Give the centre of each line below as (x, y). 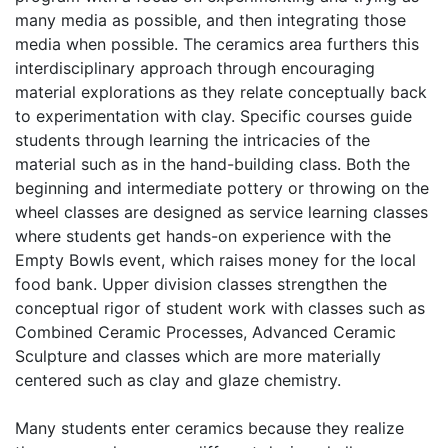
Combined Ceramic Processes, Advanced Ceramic (205, 332)
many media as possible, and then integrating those (210, 20)
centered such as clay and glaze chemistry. (178, 380)
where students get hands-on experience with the (203, 236)
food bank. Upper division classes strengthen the (201, 284)
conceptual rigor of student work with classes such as (220, 308)
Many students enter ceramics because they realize (209, 428)
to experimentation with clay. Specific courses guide (213, 116)
